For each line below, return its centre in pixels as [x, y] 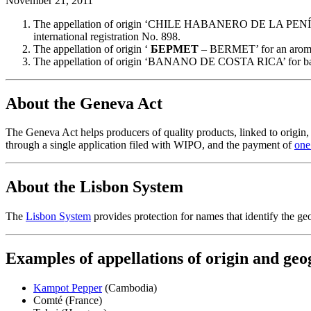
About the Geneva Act [84, 103]
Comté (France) [68, 301]
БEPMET [175, 49]
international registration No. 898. [107, 36]
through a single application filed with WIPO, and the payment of [150, 145]
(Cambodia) [129, 288]
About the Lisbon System [94, 187]
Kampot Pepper [68, 288]
